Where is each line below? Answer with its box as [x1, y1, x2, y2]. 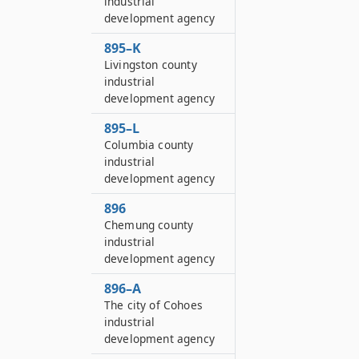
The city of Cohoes [104, 297, 203, 313]
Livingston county [104, 57, 197, 72]
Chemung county [104, 217, 194, 232]
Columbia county [104, 137, 194, 152]
